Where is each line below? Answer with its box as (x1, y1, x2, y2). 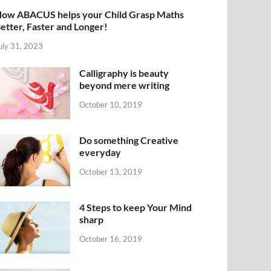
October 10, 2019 (79, 99, 143, 109)
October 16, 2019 (79, 233, 143, 244)
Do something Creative (79, 134, 179, 146)
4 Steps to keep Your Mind (79, 201, 192, 213)
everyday (79, 146, 122, 158)
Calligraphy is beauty (79, 67, 169, 79)
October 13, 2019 (79, 166, 143, 177)
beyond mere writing (79, 79, 170, 91)
